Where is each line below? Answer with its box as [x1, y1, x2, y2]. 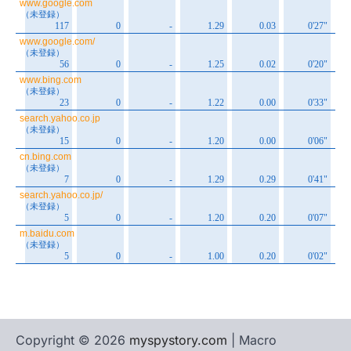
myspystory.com [129, 331, 227, 348]
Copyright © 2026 [16, 331, 129, 348]
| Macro [227, 331, 277, 348]
